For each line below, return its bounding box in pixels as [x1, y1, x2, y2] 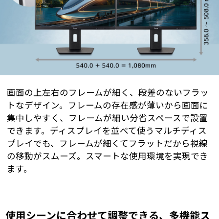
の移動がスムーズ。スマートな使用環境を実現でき [7, 151, 208, 161]
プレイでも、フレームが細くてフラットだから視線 [7, 138, 208, 149]
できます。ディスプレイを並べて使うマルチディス [7, 126, 207, 136]
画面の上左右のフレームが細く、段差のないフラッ [7, 88, 209, 98]
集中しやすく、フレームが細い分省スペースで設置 [7, 113, 208, 123]
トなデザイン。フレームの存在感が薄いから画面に [7, 100, 208, 110]
